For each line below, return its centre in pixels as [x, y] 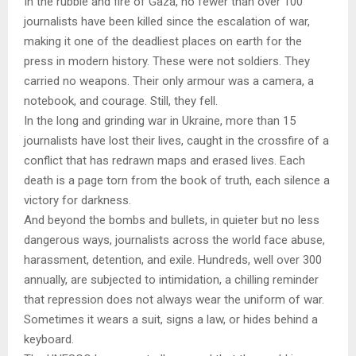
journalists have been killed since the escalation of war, [167, 22]
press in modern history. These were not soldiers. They [167, 62]
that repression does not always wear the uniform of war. [174, 300]
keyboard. [49, 340]
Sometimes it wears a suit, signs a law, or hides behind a [171, 320]
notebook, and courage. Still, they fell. [121, 101]
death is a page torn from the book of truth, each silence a [177, 181]
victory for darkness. [77, 201]
